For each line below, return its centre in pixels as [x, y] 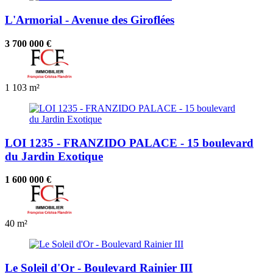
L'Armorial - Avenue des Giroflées [90, 20]
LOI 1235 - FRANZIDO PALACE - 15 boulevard [129, 143]
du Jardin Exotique [54, 156]
